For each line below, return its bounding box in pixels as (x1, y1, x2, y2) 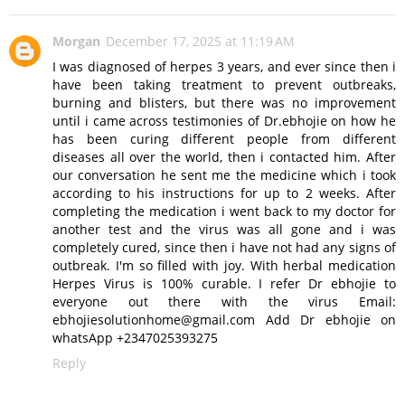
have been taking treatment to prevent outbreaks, (52, 76, 396, 94)
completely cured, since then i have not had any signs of (52, 239, 396, 257)
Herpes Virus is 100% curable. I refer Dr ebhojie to (52, 275, 396, 293)
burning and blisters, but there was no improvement (52, 94, 396, 112)
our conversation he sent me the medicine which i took (52, 166, 396, 184)
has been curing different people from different (52, 130, 396, 148)
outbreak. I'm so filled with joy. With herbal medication (52, 257, 396, 275)
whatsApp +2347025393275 (52, 329, 218, 347)
